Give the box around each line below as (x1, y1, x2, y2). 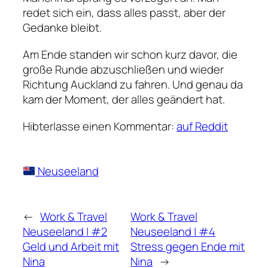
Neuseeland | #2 (23, 224, 107, 240)
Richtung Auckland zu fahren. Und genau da (23, 77, 243, 93)
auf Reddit (176, 118, 228, 135)
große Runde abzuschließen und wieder (23, 62, 224, 78)
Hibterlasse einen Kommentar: (23, 118, 176, 135)
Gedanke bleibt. (23, 20, 102, 36)
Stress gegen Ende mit (130, 239, 245, 255)
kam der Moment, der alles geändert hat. (23, 92, 225, 108)
